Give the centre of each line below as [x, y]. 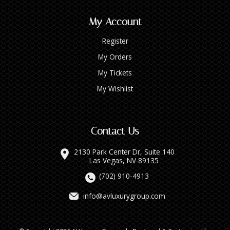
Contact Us [115, 131]
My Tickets [115, 72]
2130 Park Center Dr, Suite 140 [124, 151]
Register [115, 41]
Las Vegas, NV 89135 [124, 160]
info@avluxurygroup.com [124, 196]
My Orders [115, 56]
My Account [115, 21]
